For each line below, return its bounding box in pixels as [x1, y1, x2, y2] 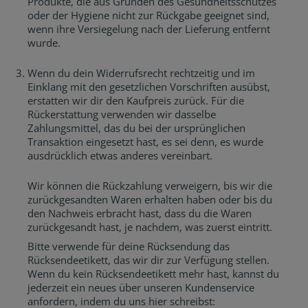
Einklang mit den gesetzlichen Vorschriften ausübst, [27, 80, 270, 93]
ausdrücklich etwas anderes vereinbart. [27, 148, 212, 162]
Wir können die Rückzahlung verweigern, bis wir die [27, 179, 272, 192]
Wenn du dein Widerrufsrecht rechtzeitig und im [27, 66, 255, 80]
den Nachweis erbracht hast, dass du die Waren [27, 206, 252, 220]
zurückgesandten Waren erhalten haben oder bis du [27, 192, 272, 206]
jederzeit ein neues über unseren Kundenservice [27, 280, 254, 294]
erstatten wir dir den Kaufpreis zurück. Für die [27, 93, 244, 107]
